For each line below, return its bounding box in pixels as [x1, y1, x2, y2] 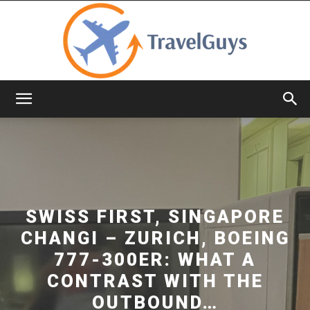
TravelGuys [154, 104, 205, 116]
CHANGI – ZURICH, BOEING [20, 227, 290, 248]
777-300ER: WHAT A [54, 248, 256, 270]
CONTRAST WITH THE [46, 270, 264, 291]
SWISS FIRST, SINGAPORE [26, 206, 284, 227]
